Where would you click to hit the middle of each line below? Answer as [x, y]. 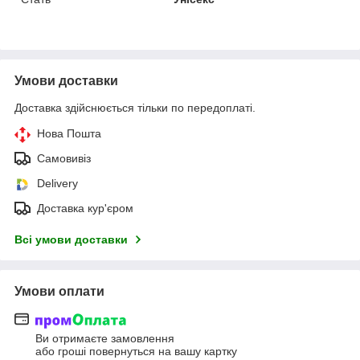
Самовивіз [64, 159]
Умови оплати [59, 292]
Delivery [57, 184]
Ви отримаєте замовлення [105, 338]
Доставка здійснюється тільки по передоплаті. [135, 108]
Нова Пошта [69, 134]
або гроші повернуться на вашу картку [136, 351]
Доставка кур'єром [85, 209]
